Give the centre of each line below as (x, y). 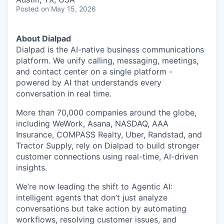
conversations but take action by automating (101, 208)
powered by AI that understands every (89, 82)
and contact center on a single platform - (94, 71)
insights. (31, 167)
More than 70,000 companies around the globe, (106, 112)
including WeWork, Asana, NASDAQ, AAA (92, 123)
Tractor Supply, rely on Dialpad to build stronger (108, 145)
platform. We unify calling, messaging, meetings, (107, 60)
